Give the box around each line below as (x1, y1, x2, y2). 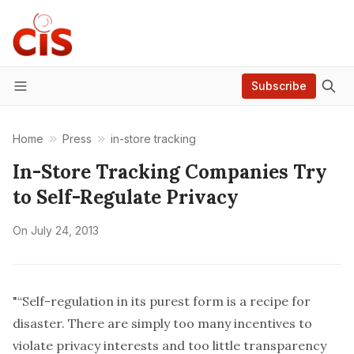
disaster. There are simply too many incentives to (13, 315, 312, 331)
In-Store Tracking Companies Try (13, 160, 327, 184)
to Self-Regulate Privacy (13, 185, 239, 209)
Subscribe (251, 79, 307, 92)
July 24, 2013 (31, 224, 99, 237)
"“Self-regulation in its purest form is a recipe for (13, 293, 311, 309)
